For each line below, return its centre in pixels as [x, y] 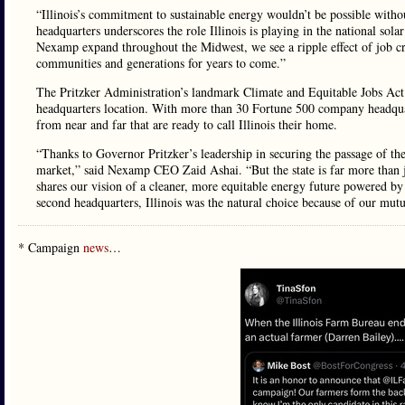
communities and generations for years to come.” [161, 63]
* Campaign [51, 247]
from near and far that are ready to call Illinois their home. [187, 124]
